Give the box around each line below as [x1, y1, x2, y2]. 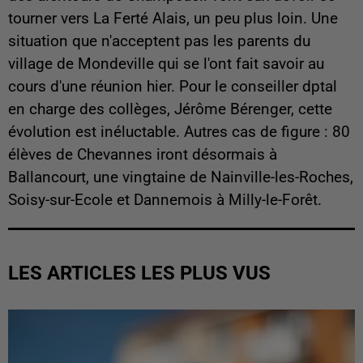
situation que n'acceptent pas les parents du [8, 32, 310, 50]
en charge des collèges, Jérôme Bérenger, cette [8, 100, 332, 118]
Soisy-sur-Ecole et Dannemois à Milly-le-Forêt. [8, 190, 322, 209]
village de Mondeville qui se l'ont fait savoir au [8, 54, 324, 73]
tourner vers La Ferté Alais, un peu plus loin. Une [8, 9, 338, 28]
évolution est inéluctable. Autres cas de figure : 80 [8, 122, 350, 141]
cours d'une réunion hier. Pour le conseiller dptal [8, 77, 337, 96]
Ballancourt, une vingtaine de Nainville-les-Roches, [8, 168, 353, 186]
